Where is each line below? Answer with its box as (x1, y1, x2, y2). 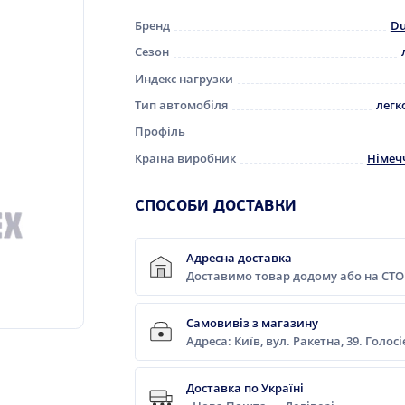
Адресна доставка (186, 250, 293, 266)
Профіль (135, 123, 186, 140)
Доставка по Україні (186, 379, 305, 396)
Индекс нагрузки (135, 70, 234, 87)
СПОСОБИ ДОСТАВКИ (135, 199, 297, 215)
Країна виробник (135, 149, 237, 166)
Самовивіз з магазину (186, 314, 319, 331)
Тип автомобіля (135, 97, 229, 114)
